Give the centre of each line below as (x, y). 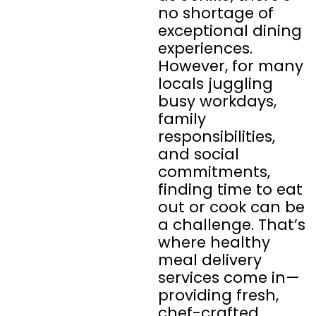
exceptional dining (230, 31)
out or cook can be (231, 207)
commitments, (214, 172)
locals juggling (215, 84)
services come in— (229, 278)
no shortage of (216, 13)
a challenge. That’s (232, 225)
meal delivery (210, 260)
